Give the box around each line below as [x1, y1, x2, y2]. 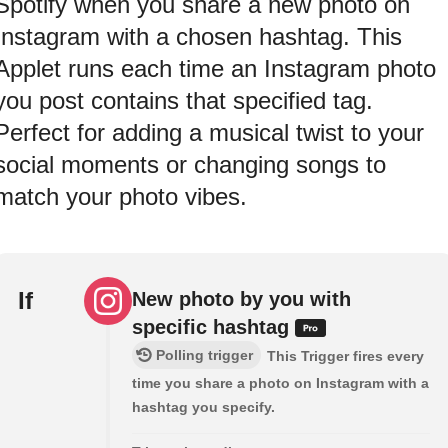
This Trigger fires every [267, 347, 424, 364]
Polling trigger [156, 346, 253, 363]
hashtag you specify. [132, 398, 275, 415]
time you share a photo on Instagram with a [132, 374, 429, 391]
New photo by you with [132, 287, 351, 310]
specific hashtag [132, 315, 295, 338]
